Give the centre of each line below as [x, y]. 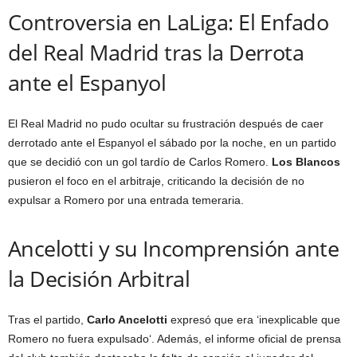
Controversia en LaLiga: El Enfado [169, 22]
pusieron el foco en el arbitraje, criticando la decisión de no [156, 180]
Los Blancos [306, 161]
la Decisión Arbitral [99, 278]
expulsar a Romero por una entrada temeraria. [126, 200]
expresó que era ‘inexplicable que [254, 319]
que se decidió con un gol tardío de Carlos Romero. [140, 161]
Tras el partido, [47, 319]
